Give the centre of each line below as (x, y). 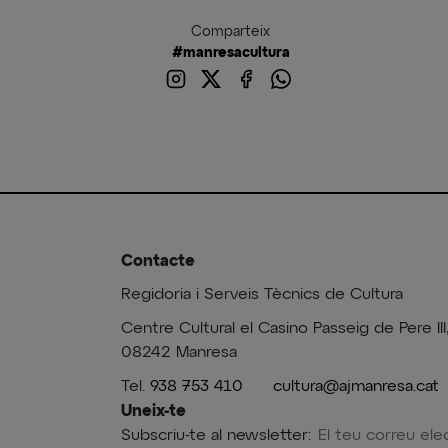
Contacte (157, 260)
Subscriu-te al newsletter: (215, 435)
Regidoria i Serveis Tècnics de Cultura (261, 294)
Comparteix (231, 31)
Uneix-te (153, 410)
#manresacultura (230, 52)
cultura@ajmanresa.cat (355, 386)
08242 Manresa (178, 352)
